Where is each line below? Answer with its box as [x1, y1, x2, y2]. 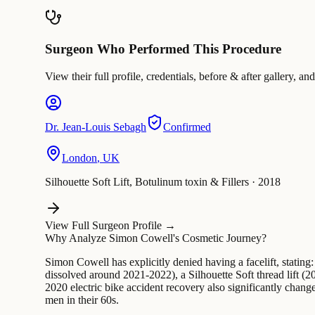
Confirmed [163, 120, 211, 133]
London [62, 151, 97, 164]
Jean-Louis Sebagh [62, 120, 146, 133]
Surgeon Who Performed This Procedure [45, 41, 281, 57]
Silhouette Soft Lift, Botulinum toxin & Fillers [45, 175, 249, 188]
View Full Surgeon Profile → [45, 219, 176, 231]
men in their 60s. [45, 293, 119, 306]
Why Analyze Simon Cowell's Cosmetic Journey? [45, 231, 266, 244]
